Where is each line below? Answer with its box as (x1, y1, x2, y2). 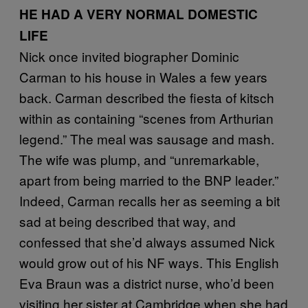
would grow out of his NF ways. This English (19, 253, 279, 272)
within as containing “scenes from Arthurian (19, 109, 274, 127)
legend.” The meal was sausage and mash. (19, 129, 274, 148)
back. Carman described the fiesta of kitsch (19, 88, 274, 107)
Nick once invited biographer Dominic (19, 47, 239, 65)
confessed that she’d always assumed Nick (19, 232, 275, 251)
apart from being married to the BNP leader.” (19, 170, 278, 189)
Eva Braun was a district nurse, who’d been (19, 274, 274, 292)
